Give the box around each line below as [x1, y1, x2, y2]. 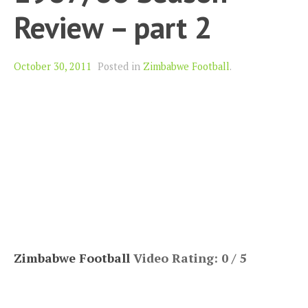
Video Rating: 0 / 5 [130, 250, 246, 267]
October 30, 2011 [14, 60, 91, 74]
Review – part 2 [14, 8, 212, 47]
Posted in [98, 60, 143, 74]
